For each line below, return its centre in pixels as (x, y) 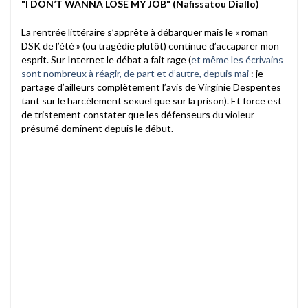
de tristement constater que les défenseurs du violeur (138, 114)
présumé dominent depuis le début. (97, 128)
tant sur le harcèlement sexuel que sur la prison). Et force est (152, 100)
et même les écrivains (237, 59)
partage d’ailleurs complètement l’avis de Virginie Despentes (151, 87)
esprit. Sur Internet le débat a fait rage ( (106, 59)
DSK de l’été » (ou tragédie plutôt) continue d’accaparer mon (150, 45)
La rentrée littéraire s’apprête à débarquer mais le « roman (145, 32)
